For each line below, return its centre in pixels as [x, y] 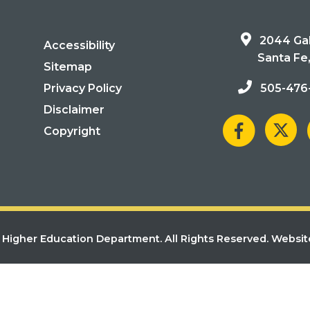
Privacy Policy [83, 88]
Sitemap [68, 66]
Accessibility [80, 45]
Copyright [72, 131]
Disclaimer [74, 109]
